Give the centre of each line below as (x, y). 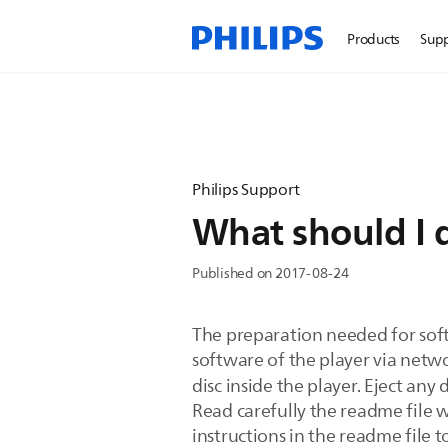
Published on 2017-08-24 (270, 273)
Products (374, 39)
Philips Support (246, 190)
